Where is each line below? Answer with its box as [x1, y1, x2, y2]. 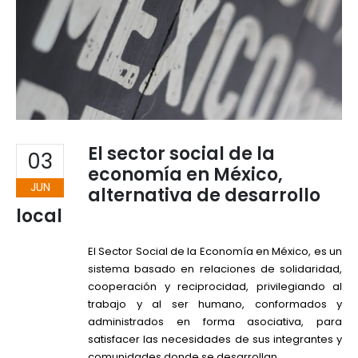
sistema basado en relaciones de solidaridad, [88, 261, 342, 277]
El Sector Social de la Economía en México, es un [88, 244, 342, 260]
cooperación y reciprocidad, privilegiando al [88, 279, 342, 295]
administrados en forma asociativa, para [88, 314, 342, 330]
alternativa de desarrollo [88, 183, 320, 209]
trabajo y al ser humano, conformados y [88, 296, 342, 312]
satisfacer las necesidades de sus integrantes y [88, 332, 342, 348]
